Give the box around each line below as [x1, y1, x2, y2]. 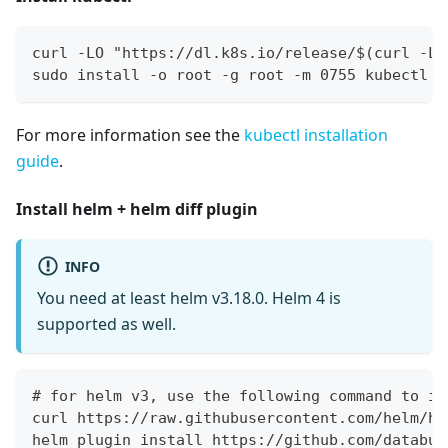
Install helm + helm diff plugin [16, 197, 258, 220]
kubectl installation [244, 123, 388, 146]
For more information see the [16, 123, 244, 146]
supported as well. [37, 313, 176, 336]
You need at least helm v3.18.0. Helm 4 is [37, 287, 341, 310]
